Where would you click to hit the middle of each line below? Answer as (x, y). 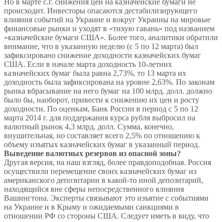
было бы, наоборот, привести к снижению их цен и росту (102, 100)
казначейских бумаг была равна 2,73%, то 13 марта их (95, 73)
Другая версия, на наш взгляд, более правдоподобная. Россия (108, 163)
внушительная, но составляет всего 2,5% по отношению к (102, 136)
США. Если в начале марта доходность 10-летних (88, 64)
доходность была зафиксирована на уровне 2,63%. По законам (109, 82)
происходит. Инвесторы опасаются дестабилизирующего (101, 11)
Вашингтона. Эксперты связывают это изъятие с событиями (106, 198)
